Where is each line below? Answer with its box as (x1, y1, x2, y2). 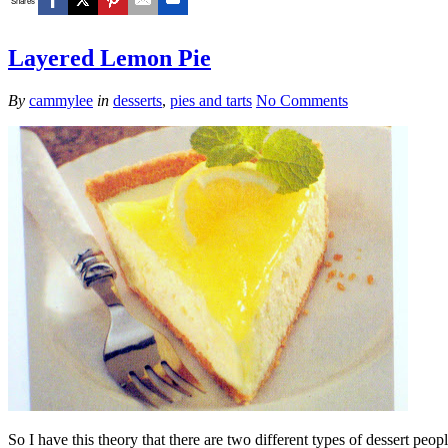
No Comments (256, 91, 348, 109)
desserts (113, 91, 162, 109)
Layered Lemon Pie (8, 44, 211, 71)
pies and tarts (170, 91, 252, 109)
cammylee (29, 91, 93, 109)
